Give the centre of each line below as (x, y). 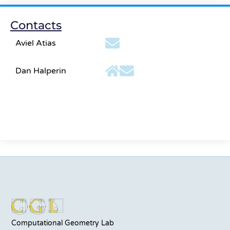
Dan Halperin (41, 71)
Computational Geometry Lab (63, 223)
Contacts (36, 25)
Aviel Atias (36, 43)
